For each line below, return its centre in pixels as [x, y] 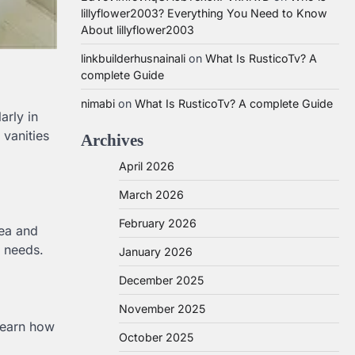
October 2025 [156, 337]
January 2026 [156, 252]
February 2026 [158, 223]
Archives [112, 140]
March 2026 [151, 195]
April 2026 [147, 166]
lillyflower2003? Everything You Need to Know [204, 13]
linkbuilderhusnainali [133, 58]
